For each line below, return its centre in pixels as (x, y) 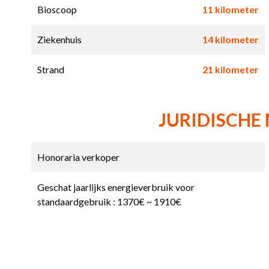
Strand (51, 70)
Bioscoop (57, 10)
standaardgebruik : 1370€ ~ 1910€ (109, 202)
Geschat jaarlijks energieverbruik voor (116, 187)
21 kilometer (230, 70)
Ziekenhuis (59, 40)
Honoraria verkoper (78, 157)
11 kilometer (230, 10)
